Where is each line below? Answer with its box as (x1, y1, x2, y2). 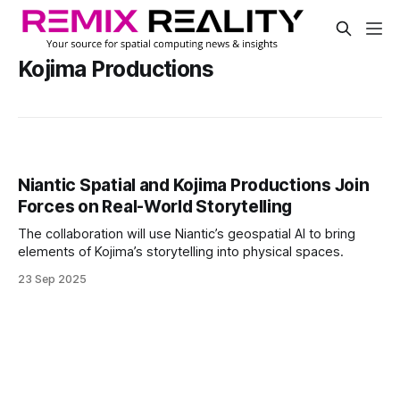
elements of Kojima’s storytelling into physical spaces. (18, 244, 344, 261)
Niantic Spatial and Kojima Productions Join (18, 175, 370, 196)
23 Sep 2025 (18, 272, 87, 287)
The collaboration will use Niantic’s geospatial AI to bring (18, 226, 355, 243)
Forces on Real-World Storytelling (18, 196, 293, 218)
